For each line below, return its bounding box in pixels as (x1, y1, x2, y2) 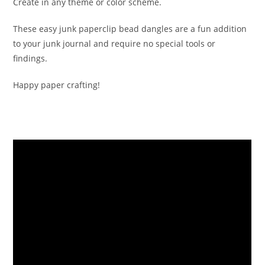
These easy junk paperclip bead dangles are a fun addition (13, 22, 247, 34)
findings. (13, 52, 48, 64)
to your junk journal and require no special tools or (13, 37, 216, 49)
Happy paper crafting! (13, 79, 101, 91)
